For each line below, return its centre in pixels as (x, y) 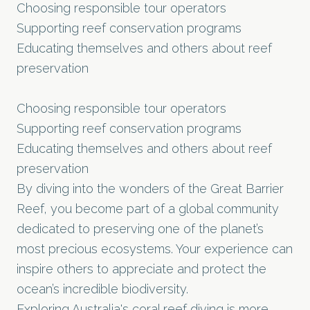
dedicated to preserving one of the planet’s (140, 228)
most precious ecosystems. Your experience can (155, 248)
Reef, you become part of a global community (148, 208)
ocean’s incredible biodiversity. (102, 289)
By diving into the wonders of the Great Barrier (150, 188)
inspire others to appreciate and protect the (142, 268)
